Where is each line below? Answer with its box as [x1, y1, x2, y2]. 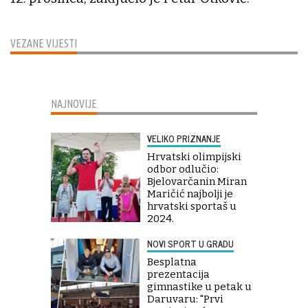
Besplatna [147, 256, 197, 269]
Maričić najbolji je [147, 188, 233, 201]
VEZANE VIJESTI [10, 37, 77, 50]
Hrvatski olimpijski [147, 151, 241, 164]
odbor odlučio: [147, 163, 219, 176]
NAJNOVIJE [51, 98, 97, 111]
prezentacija [147, 268, 210, 281]
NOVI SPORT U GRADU [147, 236, 234, 252]
